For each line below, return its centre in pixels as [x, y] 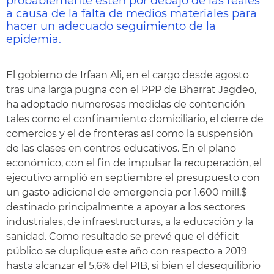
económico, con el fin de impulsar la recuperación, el [134, 163]
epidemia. [34, 39]
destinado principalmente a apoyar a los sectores [126, 207]
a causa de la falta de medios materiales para [131, 13]
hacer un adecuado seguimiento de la [111, 26]
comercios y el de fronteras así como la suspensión [130, 134]
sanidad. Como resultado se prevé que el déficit [123, 236]
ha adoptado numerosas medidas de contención [126, 104]
